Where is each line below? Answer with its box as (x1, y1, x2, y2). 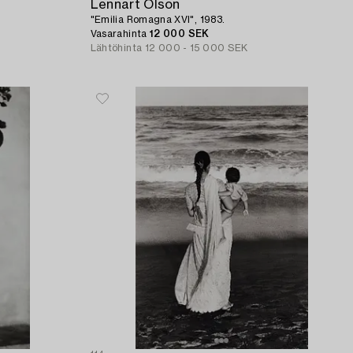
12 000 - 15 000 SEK (144, 43, 248, 53)
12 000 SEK (149, 28, 210, 39)
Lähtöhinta (90, 43, 143, 53)
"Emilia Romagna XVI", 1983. (90, 14, 225, 24)
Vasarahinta (90, 28, 150, 39)
